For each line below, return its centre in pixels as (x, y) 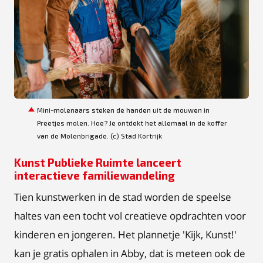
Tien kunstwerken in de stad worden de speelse (123, 197)
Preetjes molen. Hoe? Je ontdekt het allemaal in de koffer (132, 123)
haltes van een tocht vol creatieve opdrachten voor (130, 215)
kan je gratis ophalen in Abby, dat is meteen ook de (130, 253)
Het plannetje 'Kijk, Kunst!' (177, 234)
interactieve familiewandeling (95, 175)
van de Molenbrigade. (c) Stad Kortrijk (100, 136)
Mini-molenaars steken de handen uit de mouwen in (123, 110)
